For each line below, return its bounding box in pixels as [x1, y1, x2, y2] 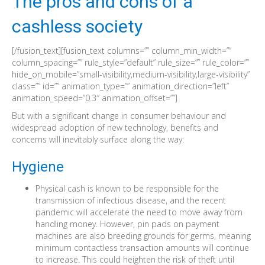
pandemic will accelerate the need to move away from [35, 206, 243, 218]
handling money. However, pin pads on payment [35, 218, 219, 230]
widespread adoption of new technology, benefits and [12, 122, 218, 133]
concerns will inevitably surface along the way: [12, 134, 184, 145]
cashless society [12, 16, 143, 37]
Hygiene [12, 159, 64, 175]
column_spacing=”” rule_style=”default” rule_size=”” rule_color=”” [12, 57, 249, 68]
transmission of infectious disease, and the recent [35, 195, 226, 206]
